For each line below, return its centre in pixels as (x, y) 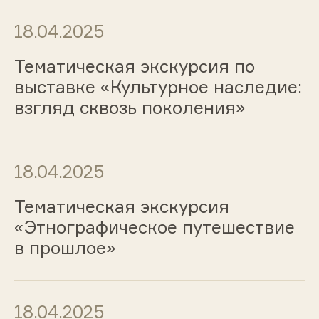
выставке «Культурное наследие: (158, 87)
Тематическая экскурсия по (134, 67)
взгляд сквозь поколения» (130, 108)
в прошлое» (65, 247)
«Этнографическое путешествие (154, 227)
